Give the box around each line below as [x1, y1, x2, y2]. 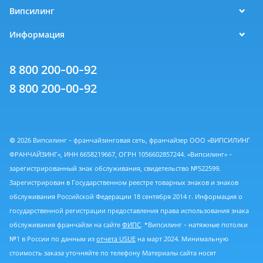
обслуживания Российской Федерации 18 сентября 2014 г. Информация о [9, 192, 242, 201]
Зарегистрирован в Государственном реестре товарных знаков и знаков [9, 178, 238, 187]
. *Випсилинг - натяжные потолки [141, 220, 248, 230]
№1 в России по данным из [9, 234, 96, 244]
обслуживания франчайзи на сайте [9, 220, 122, 230]
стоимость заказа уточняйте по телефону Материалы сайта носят [9, 248, 216, 258]
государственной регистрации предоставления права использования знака [9, 206, 249, 215]
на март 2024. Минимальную [136, 234, 228, 244]
